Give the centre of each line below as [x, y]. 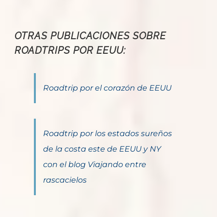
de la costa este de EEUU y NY [102, 149]
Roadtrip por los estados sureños [108, 134]
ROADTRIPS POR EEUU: [70, 51]
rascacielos [65, 180]
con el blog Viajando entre [95, 165]
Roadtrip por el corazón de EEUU [107, 88]
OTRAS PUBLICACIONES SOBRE [90, 36]
